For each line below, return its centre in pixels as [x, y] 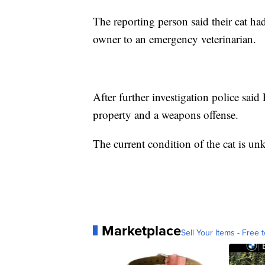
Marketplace [141, 230]
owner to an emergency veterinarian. [174, 38]
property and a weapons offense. [166, 114]
